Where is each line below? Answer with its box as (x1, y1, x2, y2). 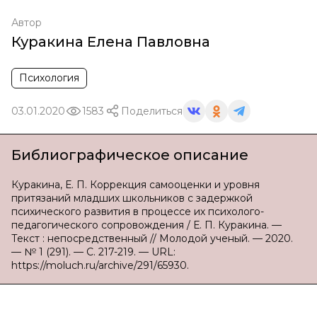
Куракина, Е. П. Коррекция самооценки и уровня (11, 178, 260, 191)
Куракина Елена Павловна (11, 33, 210, 50)
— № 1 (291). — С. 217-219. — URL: (11, 246, 175, 258)
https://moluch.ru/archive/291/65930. (11, 259, 189, 272)
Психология (19, 71, 79, 84)
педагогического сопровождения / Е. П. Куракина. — (11, 219, 282, 231)
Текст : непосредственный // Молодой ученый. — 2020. (11, 232, 293, 245)
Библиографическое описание (11, 146, 248, 163)
